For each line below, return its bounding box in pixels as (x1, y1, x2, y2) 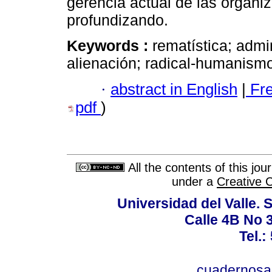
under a (172, 175, 217, 189)
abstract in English (110, 80, 237, 98)
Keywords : (67, 37, 152, 55)
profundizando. (67, 12, 168, 29)
